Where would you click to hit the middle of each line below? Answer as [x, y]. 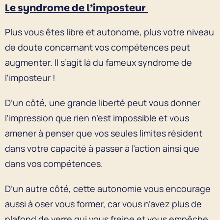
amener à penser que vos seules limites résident [104, 133]
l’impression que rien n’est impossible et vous [97, 118]
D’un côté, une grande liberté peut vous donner [103, 102]
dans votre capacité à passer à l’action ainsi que [102, 148]
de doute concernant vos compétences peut [97, 47]
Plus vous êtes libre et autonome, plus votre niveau [110, 32]
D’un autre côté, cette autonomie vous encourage [108, 188]
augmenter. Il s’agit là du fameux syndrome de [98, 62]
